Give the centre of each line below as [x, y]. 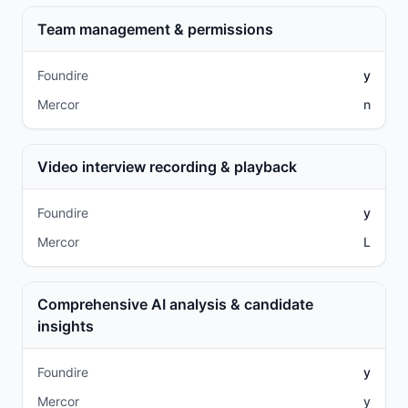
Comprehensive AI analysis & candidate [175, 304]
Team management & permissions [155, 29]
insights [66, 326]
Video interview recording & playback [167, 167]
